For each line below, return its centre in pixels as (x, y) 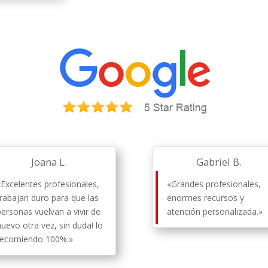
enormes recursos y (205, 198)
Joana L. (49, 162)
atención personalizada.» (214, 212)
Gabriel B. (219, 162)
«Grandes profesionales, (214, 184)
